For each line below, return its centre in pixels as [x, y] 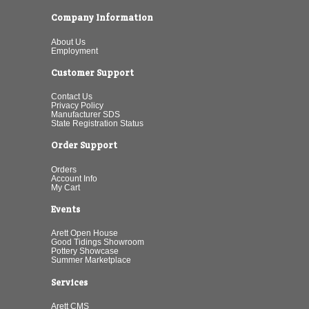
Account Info [74, 178]
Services [69, 282]
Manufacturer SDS [86, 114]
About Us [68, 41]
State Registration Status [97, 123]
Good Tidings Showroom [98, 242]
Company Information [102, 18]
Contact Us [72, 97]
